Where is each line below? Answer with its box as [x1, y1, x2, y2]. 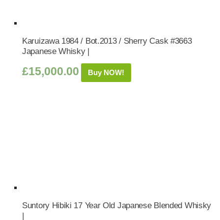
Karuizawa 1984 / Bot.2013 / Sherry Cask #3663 [22, 36, 192, 45]
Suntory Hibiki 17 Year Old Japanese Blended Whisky [22, 201, 212, 210]
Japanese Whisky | [22, 47, 89, 55]
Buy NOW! [88, 68, 124, 77]
